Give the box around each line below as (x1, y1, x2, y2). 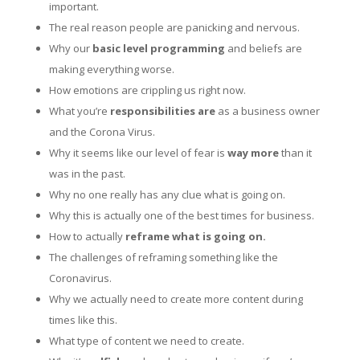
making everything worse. (48, 61, 177, 76)
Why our (48, 40, 92, 55)
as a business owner (215, 103, 320, 118)
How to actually (48, 228, 125, 243)
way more (227, 145, 279, 160)
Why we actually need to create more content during (48, 291, 303, 306)
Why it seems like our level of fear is (48, 145, 227, 160)
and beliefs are (224, 40, 302, 55)
